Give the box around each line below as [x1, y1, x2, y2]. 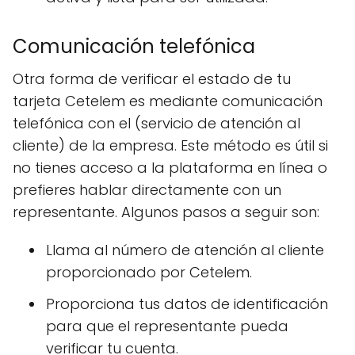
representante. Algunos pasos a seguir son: [13, 202, 319, 223]
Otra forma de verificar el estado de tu [13, 69, 291, 90]
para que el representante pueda [46, 316, 288, 337]
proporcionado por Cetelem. [46, 262, 252, 283]
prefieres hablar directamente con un [13, 180, 281, 200]
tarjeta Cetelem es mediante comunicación [13, 91, 323, 112]
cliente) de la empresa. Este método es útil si [13, 136, 328, 156]
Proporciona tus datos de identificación [46, 294, 328, 315]
